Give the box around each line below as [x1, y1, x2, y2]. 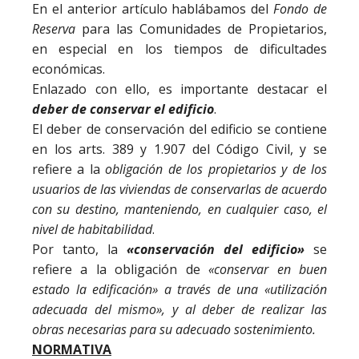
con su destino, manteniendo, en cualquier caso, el [32, 200, 327, 218]
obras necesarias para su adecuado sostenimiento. [32, 321, 316, 338]
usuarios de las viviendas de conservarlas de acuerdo [32, 180, 327, 198]
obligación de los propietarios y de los [105, 160, 328, 178]
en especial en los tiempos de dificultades [32, 40, 327, 58]
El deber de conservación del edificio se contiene [32, 120, 327, 138]
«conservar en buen [208, 260, 328, 278]
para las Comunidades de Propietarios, [75, 20, 327, 38]
